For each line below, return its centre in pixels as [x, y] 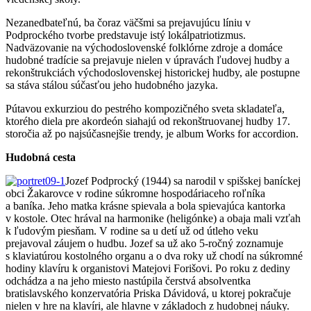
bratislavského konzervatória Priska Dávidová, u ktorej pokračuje [148, 293]
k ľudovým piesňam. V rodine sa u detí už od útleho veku [132, 230]
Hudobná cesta [41, 157]
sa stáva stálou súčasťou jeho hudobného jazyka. [112, 85]
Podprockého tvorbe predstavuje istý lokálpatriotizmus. [126, 35]
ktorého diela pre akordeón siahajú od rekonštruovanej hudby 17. [148, 121]
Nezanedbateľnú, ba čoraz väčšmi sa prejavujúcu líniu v [128, 22]
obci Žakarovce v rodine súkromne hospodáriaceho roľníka [135, 193]
